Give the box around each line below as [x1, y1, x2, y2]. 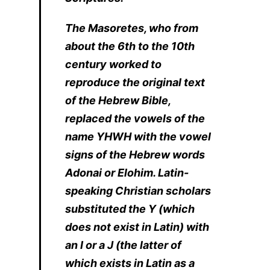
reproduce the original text [65, 75, 205, 89]
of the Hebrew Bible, [65, 93, 171, 107]
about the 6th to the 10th [65, 39, 195, 52]
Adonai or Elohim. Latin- [65, 166, 189, 179]
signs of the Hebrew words [65, 148, 205, 161]
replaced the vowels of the [65, 111, 205, 125]
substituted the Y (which [65, 202, 195, 215]
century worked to [65, 57, 162, 71]
